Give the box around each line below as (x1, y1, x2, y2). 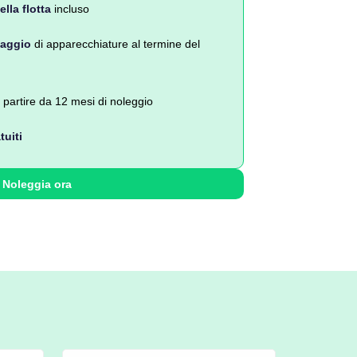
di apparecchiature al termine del (31, 37, 200, 50)
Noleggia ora (2, 178, 72, 190)
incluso (51, 2, 89, 15)
